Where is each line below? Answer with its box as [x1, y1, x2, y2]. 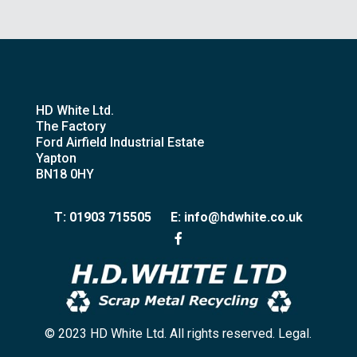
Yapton [35, 150, 76, 166]
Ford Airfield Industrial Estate [35, 134, 204, 150]
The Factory [35, 118, 106, 134]
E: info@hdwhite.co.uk [170, 209, 303, 225]
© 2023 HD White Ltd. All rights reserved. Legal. [45, 326, 312, 342]
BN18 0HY [35, 166, 94, 182]
